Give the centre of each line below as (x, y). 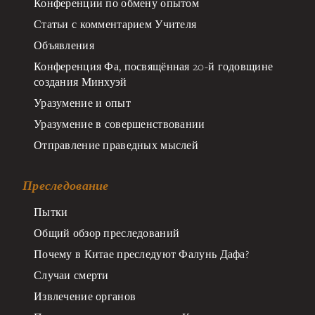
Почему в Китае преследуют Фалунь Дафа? (141, 253)
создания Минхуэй (81, 81)
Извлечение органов (85, 296)
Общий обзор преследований (107, 232)
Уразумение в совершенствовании (120, 123)
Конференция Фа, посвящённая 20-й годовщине (154, 66)
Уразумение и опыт (82, 102)
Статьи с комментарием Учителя (115, 24)
